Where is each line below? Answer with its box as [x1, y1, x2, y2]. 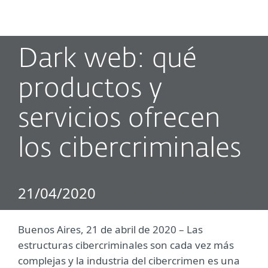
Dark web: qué [18, 46, 197, 73]
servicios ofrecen [18, 106, 220, 133]
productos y [18, 76, 162, 103]
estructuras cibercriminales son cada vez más [18, 238, 234, 252]
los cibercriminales [18, 136, 241, 163]
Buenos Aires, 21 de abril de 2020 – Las [18, 223, 203, 236]
